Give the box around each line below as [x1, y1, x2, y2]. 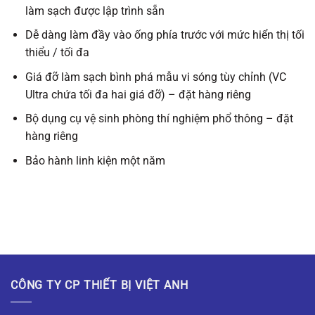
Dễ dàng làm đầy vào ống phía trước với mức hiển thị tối [25, 28, 304, 42]
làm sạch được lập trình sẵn [25, 4, 165, 18]
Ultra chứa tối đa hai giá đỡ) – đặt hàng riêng [25, 87, 251, 101]
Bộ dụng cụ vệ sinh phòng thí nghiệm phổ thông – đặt [25, 112, 293, 126]
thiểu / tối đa [25, 46, 89, 60]
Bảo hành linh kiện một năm [25, 154, 165, 168]
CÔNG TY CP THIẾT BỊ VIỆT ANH [11, 278, 188, 292]
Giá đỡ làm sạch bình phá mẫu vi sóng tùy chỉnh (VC [25, 70, 286, 84]
